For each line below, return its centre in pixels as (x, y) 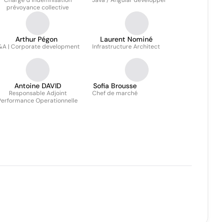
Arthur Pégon (36, 39)
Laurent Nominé (126, 39)
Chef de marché (115, 93)
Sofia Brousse (115, 86)
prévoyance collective (38, 7)
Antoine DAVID (38, 86)
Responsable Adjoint (38, 93)
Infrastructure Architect (126, 47)
